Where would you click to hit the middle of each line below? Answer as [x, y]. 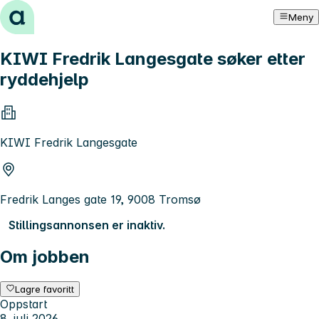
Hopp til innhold [49, 13]
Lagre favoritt [45, 289]
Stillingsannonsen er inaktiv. [87, 225]
